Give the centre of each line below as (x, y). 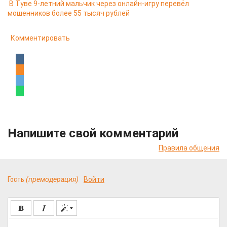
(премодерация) (52, 179)
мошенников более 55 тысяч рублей (69, 13)
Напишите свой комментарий (93, 133)
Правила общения (189, 148)
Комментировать (40, 38)
